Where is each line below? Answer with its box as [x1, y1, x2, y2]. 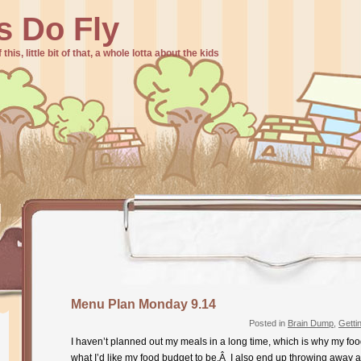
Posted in [249, 318, 288, 328]
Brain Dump [288, 318, 334, 328]
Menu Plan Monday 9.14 [71, 297, 216, 311]
